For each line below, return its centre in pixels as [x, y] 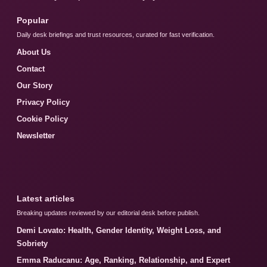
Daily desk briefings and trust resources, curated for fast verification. [116, 35]
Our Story [35, 86]
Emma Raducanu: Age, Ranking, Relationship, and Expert [123, 260]
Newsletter [36, 136]
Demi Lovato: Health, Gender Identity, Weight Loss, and [119, 231]
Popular [32, 21]
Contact [31, 69]
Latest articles [46, 199]
